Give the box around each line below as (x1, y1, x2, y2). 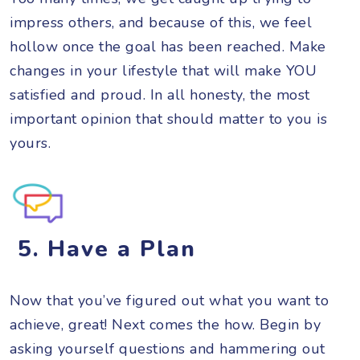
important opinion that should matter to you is (10, 108, 327, 129)
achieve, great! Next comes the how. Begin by (10, 314, 321, 334)
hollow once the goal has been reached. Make (10, 36, 326, 56)
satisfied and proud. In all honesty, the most (10, 84, 310, 104)
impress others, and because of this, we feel (10, 12, 312, 32)
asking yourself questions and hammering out (10, 338, 325, 358)
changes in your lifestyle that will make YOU (10, 60, 317, 80)
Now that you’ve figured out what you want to (10, 290, 329, 310)
